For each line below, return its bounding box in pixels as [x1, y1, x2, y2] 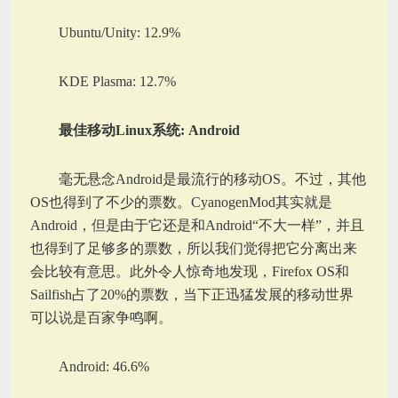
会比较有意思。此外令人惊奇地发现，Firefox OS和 [30, 263, 350, 279]
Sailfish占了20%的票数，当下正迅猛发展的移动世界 [30, 286, 354, 302]
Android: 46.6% [59, 358, 150, 374]
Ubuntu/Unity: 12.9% [59, 24, 181, 40]
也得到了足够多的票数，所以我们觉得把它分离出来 [30, 240, 358, 256]
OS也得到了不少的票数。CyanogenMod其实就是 [30, 194, 333, 210]
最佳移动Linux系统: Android [59, 122, 241, 138]
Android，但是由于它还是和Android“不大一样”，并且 [30, 217, 365, 233]
